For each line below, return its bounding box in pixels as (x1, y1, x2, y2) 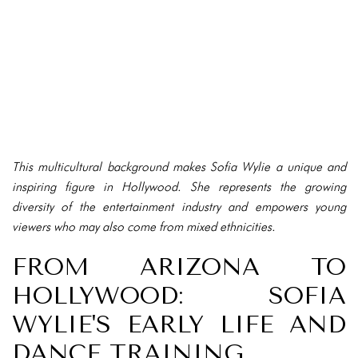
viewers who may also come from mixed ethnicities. (12, 219, 275, 234)
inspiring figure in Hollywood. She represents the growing (12, 179, 346, 194)
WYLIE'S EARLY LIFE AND (12, 310, 346, 339)
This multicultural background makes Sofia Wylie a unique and (12, 159, 346, 174)
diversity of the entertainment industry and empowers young (12, 199, 346, 214)
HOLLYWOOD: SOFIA (12, 281, 346, 310)
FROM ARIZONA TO (12, 253, 346, 281)
